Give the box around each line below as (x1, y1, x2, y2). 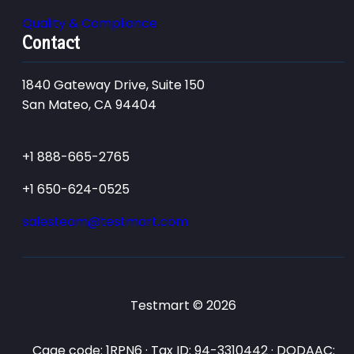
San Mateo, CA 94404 (22, 95, 156, 114)
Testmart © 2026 (130, 296, 236, 314)
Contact (22, 31, 80, 54)
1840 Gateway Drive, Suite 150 (22, 75, 205, 94)
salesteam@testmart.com (22, 212, 188, 231)
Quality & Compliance (22, 13, 157, 32)
